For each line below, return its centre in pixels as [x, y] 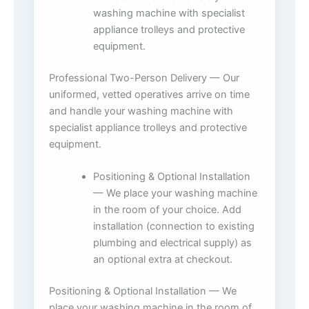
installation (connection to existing [173, 227]
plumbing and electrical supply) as [172, 243]
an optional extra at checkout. [162, 260]
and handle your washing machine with [141, 111]
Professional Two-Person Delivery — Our [144, 78]
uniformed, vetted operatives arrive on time [149, 95]
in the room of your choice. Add [167, 210]
